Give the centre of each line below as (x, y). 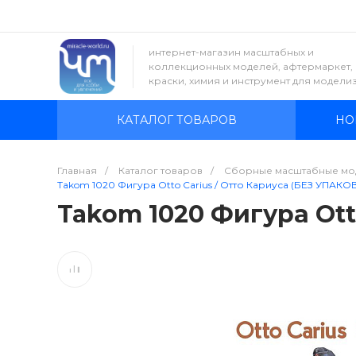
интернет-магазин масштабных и (231, 52)
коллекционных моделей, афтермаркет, (251, 66)
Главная (77, 170)
